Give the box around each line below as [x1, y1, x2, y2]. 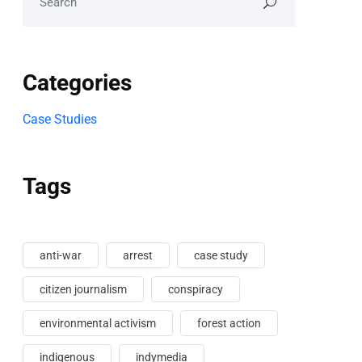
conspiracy [168, 283, 223, 296]
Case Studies [23, 112, 97, 127]
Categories [23, 69, 132, 96]
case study [194, 249, 248, 262]
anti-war [40, 249, 82, 262]
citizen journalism [40, 283, 127, 296]
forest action [197, 317, 261, 330]
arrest [123, 249, 153, 262]
